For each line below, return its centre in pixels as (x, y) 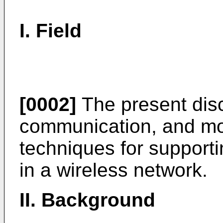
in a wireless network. (113, 170)
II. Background (87, 200)
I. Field (51, 31)
